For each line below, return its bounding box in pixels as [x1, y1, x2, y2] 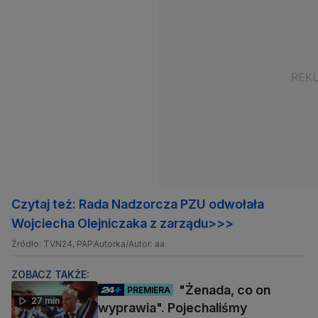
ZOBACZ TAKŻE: [11, 268, 89, 281]
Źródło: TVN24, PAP [11, 238, 93, 250]
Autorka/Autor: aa [94, 238, 165, 250]
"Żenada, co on [179, 283, 270, 298]
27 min [31, 295, 60, 307]
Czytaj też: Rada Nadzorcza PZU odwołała [11, 197, 264, 212]
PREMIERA [127, 284, 170, 295]
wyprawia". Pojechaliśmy [98, 300, 247, 316]
